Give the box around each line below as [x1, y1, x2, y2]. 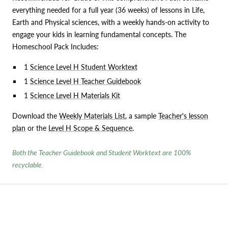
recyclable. [12, 160, 43, 169]
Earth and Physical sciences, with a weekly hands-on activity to [12, 17, 209, 26]
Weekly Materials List [59, 111, 125, 120]
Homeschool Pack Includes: [12, 42, 99, 51]
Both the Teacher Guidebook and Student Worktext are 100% [12, 148, 191, 157]
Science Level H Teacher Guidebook [30, 76, 141, 85]
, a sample [125, 111, 158, 120]
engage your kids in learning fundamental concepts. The [12, 30, 186, 39]
